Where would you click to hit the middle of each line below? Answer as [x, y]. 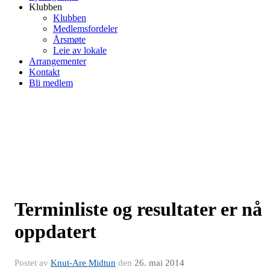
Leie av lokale [80, 50]
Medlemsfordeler [85, 29]
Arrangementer [58, 61]
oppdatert [55, 231]
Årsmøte [69, 39]
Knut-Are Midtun [83, 263]
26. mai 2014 [159, 263]
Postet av [33, 263]
